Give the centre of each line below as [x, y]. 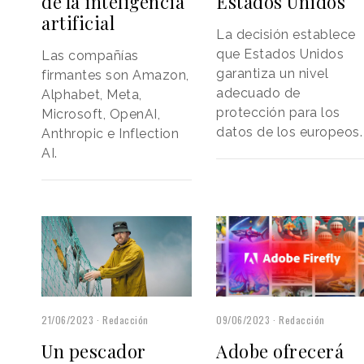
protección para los [278, 112]
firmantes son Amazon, [115, 75]
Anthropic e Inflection [110, 133]
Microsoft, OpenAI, [101, 114]
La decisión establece [286, 34]
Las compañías [90, 55]
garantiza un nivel [273, 73]
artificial [78, 22]
